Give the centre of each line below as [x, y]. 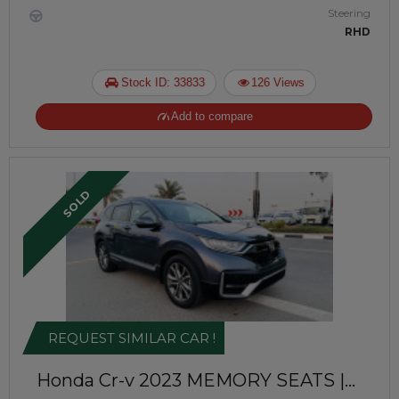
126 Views [278, 82]
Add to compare [212, 116]
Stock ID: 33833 [163, 82]
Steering [349, 13]
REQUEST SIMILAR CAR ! [132, 338]
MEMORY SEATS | [265, 380]
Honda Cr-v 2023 [109, 380]
